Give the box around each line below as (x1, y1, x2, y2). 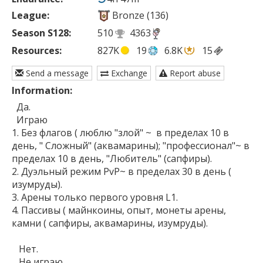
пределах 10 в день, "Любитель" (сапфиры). (12, 152, 212, 166)
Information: (12, 84, 72, 97)
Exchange (109, 68, 147, 79)
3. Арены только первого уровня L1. (12, 191, 178, 204)
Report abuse (167, 68, 221, 79)
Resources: (12, 43, 62, 57)
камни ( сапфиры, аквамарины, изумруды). (12, 217, 208, 230)
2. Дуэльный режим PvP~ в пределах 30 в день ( (12, 165, 231, 178)
